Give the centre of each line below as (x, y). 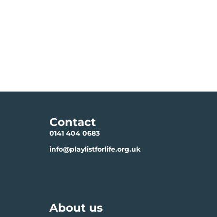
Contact (73, 122)
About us (76, 208)
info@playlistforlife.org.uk (95, 149)
